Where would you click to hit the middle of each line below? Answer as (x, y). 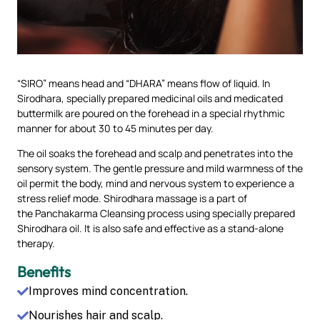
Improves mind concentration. (108, 291)
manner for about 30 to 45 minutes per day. (115, 128)
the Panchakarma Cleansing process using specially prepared (156, 213)
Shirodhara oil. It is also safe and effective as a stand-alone (150, 228)
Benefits (44, 271)
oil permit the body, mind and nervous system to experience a (156, 183)
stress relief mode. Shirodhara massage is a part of (132, 198)
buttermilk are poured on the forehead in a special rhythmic (151, 113)
